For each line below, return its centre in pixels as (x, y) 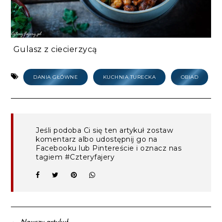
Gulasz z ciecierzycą (54, 50)
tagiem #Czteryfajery (75, 157)
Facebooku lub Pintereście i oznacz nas (109, 148)
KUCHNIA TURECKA (129, 77)
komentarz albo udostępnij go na (97, 139)
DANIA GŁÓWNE (56, 77)
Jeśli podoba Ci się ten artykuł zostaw (105, 131)
